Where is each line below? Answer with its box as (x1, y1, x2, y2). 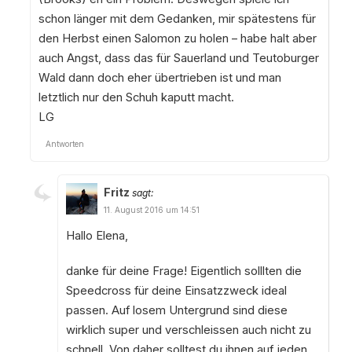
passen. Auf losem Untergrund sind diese (65, 302, 288, 317)
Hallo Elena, (65, 228, 128, 243)
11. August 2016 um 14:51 (103, 204, 200, 214)
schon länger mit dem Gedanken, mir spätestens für (38, 11, 316, 26)
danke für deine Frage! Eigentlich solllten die (65, 263, 302, 278)
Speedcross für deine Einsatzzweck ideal (65, 283, 287, 298)
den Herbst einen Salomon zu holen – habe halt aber (38, 31, 317, 46)
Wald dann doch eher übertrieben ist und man (38, 70, 281, 85)
